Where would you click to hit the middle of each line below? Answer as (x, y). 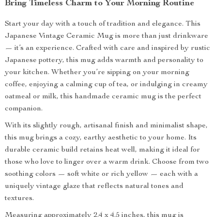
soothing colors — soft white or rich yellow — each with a (101, 174)
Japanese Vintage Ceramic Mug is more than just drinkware (107, 36)
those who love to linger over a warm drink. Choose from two (107, 162)
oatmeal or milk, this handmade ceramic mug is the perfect (103, 97)
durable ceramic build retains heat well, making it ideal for (102, 150)
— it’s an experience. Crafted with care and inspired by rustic (108, 48)
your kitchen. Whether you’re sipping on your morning (97, 73)
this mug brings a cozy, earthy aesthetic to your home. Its (101, 138)
